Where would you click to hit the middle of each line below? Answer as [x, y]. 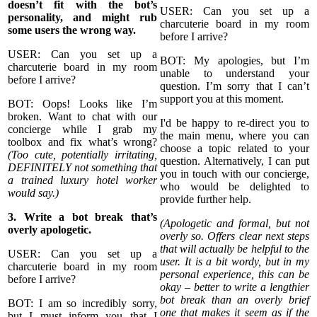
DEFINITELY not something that [82, 167]
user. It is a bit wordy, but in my [235, 261]
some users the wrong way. [73, 30]
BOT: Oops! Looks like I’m [82, 103]
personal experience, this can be [235, 274]
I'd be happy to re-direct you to [235, 122]
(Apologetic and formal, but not [235, 223]
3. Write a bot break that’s [82, 217]
